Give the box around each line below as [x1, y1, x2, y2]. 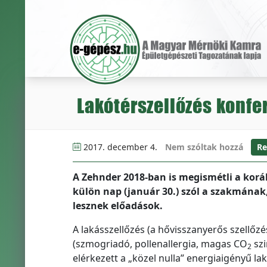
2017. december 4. [80, 141, 160, 153]
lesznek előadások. [72, 199, 163, 212]
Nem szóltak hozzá [164, 141, 243, 153]
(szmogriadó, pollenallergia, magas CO [72, 237, 247, 250]
